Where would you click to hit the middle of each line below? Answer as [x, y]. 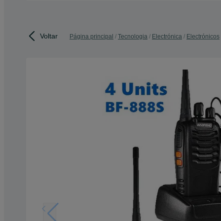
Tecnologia [133, 37]
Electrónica [167, 37]
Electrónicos [203, 37]
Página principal [92, 37]
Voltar [49, 36]
